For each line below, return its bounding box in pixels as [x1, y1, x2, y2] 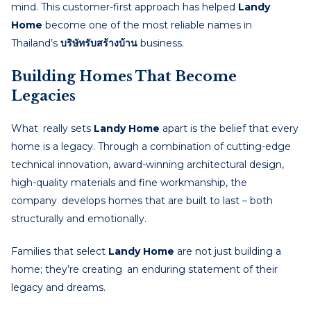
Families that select [11, 244, 108, 258]
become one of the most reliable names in [42, 18, 252, 31]
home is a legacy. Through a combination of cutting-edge [11, 140, 291, 153]
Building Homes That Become [11, 67, 237, 85]
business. [137, 36, 184, 49]
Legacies [11, 87, 76, 104]
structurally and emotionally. [11, 212, 146, 225]
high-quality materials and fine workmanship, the [11, 176, 247, 189]
